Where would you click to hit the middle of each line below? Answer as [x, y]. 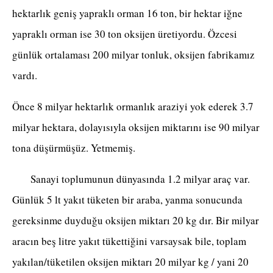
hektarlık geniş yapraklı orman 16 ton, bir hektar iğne [127, 13]
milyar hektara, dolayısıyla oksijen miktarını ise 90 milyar [136, 127]
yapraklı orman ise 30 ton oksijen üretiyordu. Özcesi [125, 34]
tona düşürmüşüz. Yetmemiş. [74, 148]
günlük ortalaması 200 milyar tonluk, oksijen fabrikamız [133, 55]
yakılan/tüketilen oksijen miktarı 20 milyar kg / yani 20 [130, 262]
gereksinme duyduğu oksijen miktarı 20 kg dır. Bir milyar [136, 221]
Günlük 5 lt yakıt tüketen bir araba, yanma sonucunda [127, 200]
